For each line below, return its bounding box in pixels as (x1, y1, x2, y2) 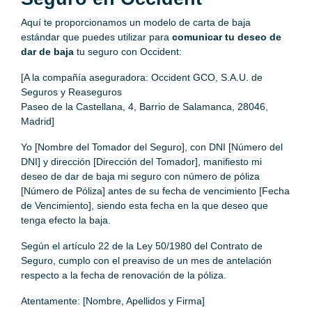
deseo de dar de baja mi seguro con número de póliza (21, 170, 260, 182)
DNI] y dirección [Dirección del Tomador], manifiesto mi (21, 155, 262, 167)
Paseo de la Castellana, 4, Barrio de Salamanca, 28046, (21, 100, 268, 112)
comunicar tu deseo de (172, 31, 281, 42)
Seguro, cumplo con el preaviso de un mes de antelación (21, 254, 272, 266)
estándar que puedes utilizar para (21, 31, 172, 42)
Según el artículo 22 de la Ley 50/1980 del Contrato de (21, 240, 263, 251)
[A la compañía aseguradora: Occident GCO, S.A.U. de (21, 71, 263, 83)
